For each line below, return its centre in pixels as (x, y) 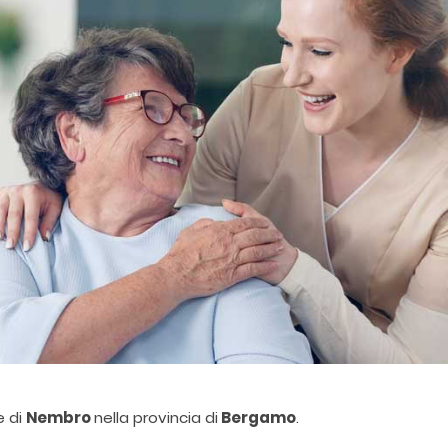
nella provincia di (156, 417)
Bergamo (257, 417)
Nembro (60, 417)
